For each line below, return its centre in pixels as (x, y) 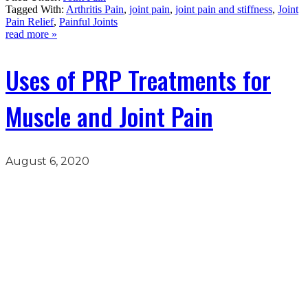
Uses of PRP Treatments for (138, 79)
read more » (31, 34)
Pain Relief (30, 21)
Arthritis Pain (95, 9)
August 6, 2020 (47, 161)
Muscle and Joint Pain (109, 115)
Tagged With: (36, 9)
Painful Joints (88, 21)
